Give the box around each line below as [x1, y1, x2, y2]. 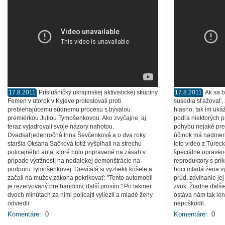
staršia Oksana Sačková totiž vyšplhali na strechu [8, 140, 142, 147]
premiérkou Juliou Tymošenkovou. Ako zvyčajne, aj [8, 115, 146, 122]
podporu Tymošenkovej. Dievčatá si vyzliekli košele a [8, 166, 152, 173]
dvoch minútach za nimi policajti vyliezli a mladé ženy [8, 191, 153, 198]
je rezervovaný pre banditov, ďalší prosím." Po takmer [8, 183, 152, 190]
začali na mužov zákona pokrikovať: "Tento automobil [8, 174, 153, 181]
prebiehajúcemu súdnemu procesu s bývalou [8, 106, 131, 113]
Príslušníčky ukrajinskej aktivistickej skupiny [39, 89, 158, 96]
